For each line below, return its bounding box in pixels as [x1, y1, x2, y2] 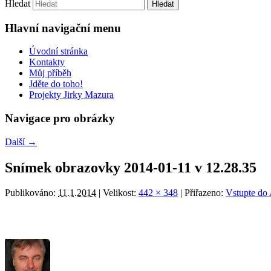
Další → [5, 136, 37, 147]
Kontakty [29, 57, 65, 68]
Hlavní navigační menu [5, 21, 121, 34]
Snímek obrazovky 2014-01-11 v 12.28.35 [5, 159, 256, 175]
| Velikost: [96, 188, 139, 198]
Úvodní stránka [29, 46, 88, 57]
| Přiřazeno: [178, 188, 226, 198]
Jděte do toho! [29, 79, 83, 90]
